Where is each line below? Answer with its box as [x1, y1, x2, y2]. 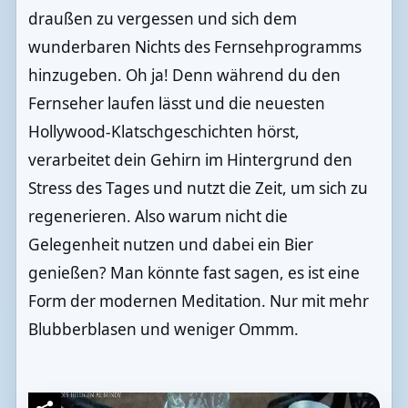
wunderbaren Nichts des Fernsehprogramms [27, 36, 362, 58]
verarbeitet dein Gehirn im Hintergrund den [27, 149, 352, 171]
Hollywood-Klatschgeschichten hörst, [27, 121, 300, 143]
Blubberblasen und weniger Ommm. [27, 319, 299, 341]
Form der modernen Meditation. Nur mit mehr [27, 291, 369, 312]
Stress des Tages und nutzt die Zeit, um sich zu [27, 178, 368, 199]
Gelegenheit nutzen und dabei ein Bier [27, 234, 313, 256]
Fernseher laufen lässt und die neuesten [27, 93, 325, 115]
